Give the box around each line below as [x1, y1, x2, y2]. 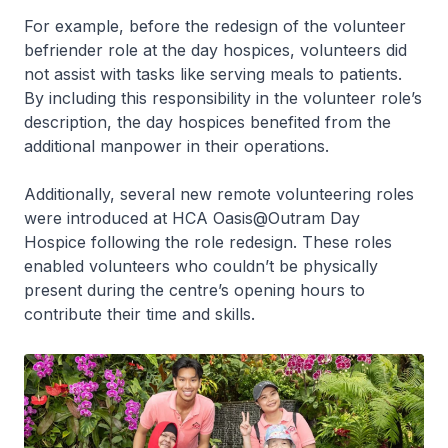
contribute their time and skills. [24, 303, 255, 324]
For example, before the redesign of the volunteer [24, 15, 406, 36]
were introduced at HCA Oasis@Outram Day [24, 207, 360, 228]
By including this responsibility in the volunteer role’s [24, 87, 422, 108]
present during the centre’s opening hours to [24, 279, 365, 300]
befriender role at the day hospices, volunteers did [24, 39, 407, 60]
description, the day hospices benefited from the [24, 111, 391, 132]
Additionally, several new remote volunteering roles [24, 183, 414, 204]
